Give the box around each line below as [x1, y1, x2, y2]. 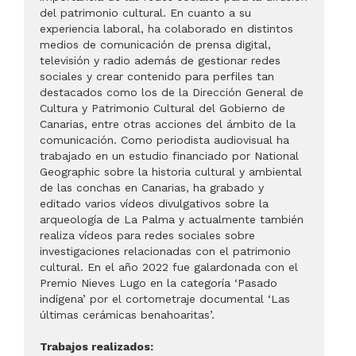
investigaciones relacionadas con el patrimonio [40, 245, 291, 257]
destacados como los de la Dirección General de [40, 86, 304, 99]
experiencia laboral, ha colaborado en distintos [40, 22, 293, 35]
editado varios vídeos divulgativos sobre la [40, 197, 269, 210]
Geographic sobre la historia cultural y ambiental [40, 165, 302, 178]
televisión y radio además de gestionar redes [40, 54, 281, 67]
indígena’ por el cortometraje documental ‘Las [40, 292, 290, 305]
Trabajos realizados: [40, 340, 153, 353]
